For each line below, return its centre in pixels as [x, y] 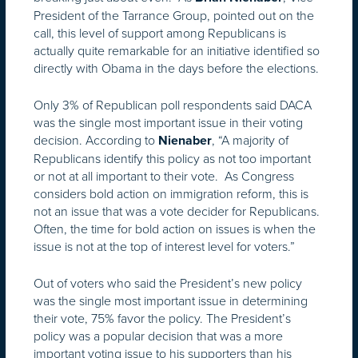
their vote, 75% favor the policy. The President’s [162, 318]
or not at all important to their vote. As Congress [164, 175]
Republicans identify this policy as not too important [172, 158]
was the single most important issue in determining [171, 300]
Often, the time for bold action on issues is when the [175, 228]
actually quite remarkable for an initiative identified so [177, 50]
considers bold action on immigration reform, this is [171, 193]
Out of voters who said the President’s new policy [168, 282]
